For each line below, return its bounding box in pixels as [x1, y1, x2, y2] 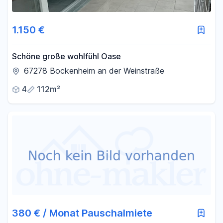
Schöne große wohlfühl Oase [12, 51, 121, 61]
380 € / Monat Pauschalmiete [12, 207, 152, 219]
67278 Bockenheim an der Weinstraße [24, 66, 164, 76]
